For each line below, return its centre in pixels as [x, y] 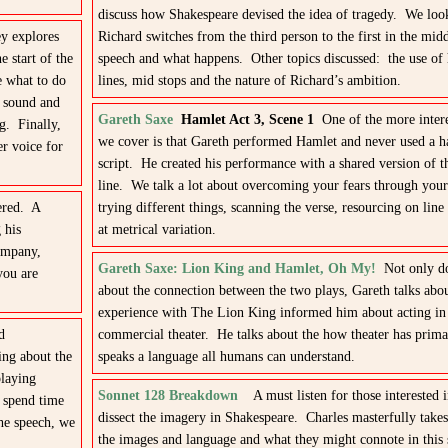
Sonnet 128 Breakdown [167, 395]
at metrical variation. [156, 229]
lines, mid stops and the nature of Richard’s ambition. [249, 80]
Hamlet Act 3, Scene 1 [247, 119]
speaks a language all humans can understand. [226, 356]
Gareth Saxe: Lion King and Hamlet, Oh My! [236, 268]
